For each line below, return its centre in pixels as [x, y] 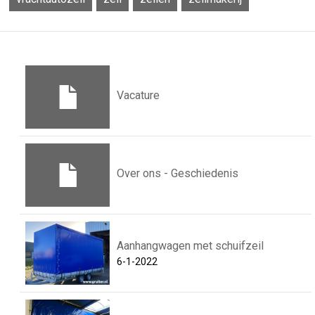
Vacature [138, 95]
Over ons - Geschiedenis [178, 173]
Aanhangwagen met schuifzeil [190, 246]
